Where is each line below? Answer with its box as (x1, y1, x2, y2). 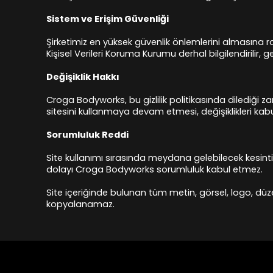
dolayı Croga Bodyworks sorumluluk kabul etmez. (46, 163, 263, 175)
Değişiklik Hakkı (46, 71, 119, 83)
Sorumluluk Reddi (46, 129, 129, 141)
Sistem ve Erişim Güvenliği (46, 13, 169, 25)
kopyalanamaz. (46, 198, 115, 210)
